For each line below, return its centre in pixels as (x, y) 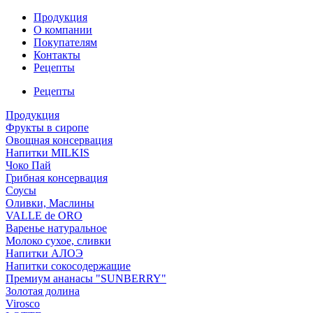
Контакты (57, 55)
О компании (63, 30)
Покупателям (65, 42)
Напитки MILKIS (48, 153)
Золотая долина (43, 291)
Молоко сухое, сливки (58, 241)
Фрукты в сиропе (47, 128)
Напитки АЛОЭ (44, 253)
